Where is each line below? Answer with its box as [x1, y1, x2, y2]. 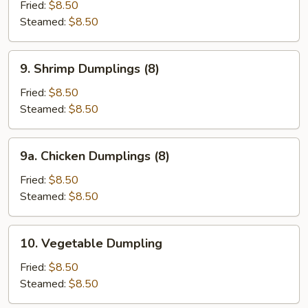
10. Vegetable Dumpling [20, 235, 162, 252]
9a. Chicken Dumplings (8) [20, 148, 170, 164]
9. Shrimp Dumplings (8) [20, 60, 159, 77]
